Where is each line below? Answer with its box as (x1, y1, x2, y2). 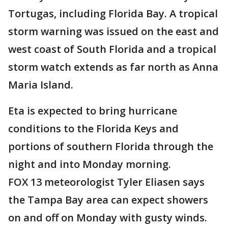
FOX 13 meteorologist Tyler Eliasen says (8, 175, 205, 189)
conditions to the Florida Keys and (8, 122, 179, 135)
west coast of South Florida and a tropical (8, 42, 216, 56)
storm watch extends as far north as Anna (8, 60, 218, 74)
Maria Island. (8, 78, 73, 92)
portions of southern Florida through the (8, 139, 213, 153)
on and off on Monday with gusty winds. (8, 211, 210, 224)
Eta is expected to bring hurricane (8, 104, 177, 118)
